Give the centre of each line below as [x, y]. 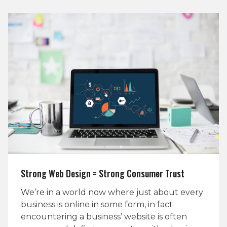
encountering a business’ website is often [104, 216]
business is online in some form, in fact [97, 204]
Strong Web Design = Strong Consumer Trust [103, 173]
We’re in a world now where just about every [112, 192]
